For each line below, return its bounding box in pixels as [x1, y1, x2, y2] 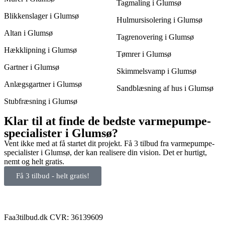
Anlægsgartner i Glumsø [4, 80, 82, 89]
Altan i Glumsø [4, 29, 53, 38]
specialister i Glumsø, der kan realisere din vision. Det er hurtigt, [4, 148, 207, 157]
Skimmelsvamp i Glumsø [117, 67, 196, 76]
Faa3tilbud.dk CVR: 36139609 [4, 213, 103, 222]
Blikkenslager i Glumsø [4, 12, 79, 21]
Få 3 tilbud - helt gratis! [16, 172, 89, 180]
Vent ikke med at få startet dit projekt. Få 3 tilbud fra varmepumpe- [4, 139, 214, 148]
